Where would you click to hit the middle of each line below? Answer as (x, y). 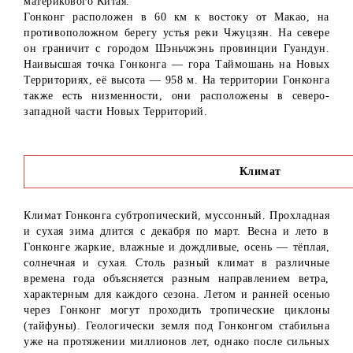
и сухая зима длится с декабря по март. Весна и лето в (176, 232)
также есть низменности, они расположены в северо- (176, 96)
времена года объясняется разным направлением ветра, (176, 279)
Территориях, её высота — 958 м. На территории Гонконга (176, 80)
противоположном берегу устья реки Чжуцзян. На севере (176, 33)
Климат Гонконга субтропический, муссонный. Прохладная (176, 216)
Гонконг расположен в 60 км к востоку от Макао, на (176, 17)
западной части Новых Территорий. (115, 112)
